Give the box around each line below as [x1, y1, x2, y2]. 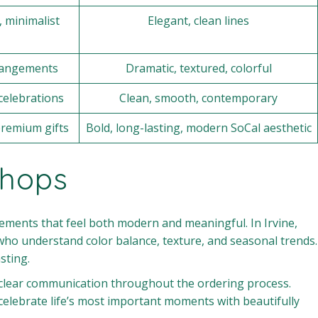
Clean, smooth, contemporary [119, 90, 278, 106]
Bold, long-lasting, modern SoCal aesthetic [85, 120, 312, 136]
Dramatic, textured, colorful [125, 60, 272, 76]
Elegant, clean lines [148, 13, 249, 28]
